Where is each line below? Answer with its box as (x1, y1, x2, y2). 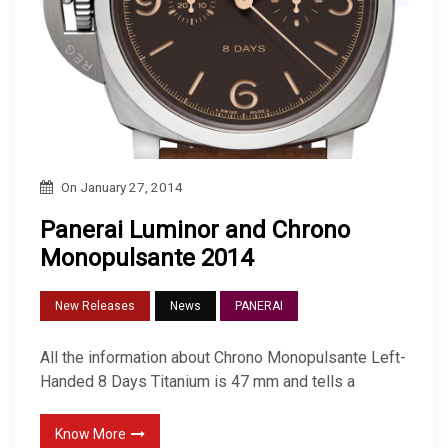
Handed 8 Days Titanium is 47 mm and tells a (40, 372, 355, 392)
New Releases (55, 299, 135, 314)
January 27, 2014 (79, 178, 183, 195)
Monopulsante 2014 (40, 243, 253, 272)
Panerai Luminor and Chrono (40, 215, 350, 244)
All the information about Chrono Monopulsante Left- (40, 348, 406, 368)
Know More (55, 426, 126, 443)
